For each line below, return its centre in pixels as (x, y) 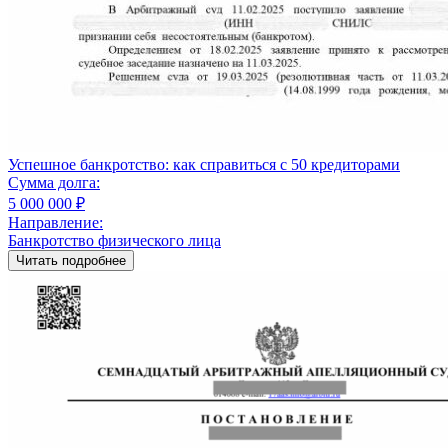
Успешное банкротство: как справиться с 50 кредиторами (204, 164)
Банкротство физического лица (114, 240)
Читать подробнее (71, 260)
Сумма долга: (54, 182)
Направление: (55, 222)
